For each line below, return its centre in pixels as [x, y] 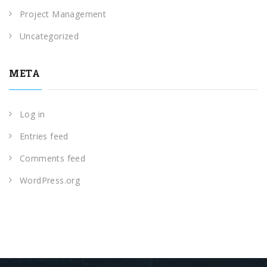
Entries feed [44, 136]
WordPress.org [50, 180]
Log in [32, 114]
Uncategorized [49, 36]
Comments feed [53, 158]
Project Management [63, 14]
